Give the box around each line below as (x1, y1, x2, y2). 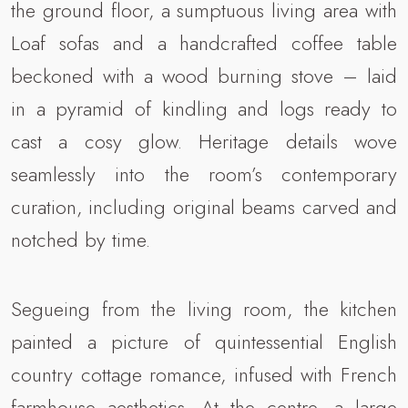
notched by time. (11, 225, 150, 255)
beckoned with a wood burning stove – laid (11, 61, 397, 91)
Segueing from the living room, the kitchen (11, 294, 397, 324)
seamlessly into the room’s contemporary (11, 159, 397, 189)
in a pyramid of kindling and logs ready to (11, 94, 397, 124)
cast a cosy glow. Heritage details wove (11, 127, 397, 157)
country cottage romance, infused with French (11, 360, 397, 390)
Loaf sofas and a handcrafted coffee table (11, 28, 397, 58)
